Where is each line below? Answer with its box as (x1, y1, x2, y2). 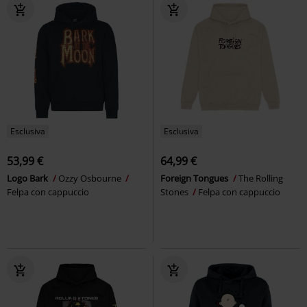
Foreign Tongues (160, 171, 230, 184)
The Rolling (238, 171, 283, 184)
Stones (160, 185, 191, 198)
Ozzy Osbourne (58, 171, 123, 184)
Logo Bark (7, 171, 50, 184)
